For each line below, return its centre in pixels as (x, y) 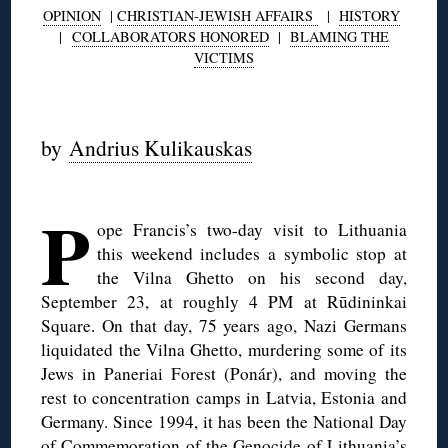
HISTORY (369, 15)
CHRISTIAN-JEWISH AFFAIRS (217, 15)
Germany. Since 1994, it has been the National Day (224, 421)
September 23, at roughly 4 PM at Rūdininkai (224, 301)
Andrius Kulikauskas (161, 147)
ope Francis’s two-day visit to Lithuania (252, 229)
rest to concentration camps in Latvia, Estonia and (224, 397)
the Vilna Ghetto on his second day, (252, 277)
